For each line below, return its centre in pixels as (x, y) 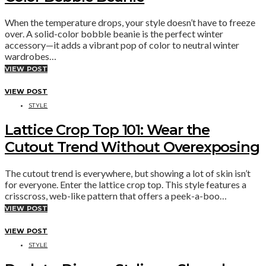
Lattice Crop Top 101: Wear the (107, 130)
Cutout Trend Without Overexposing (132, 147)
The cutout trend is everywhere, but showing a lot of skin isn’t (128, 173)
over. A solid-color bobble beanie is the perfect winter (114, 34)
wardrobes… (31, 56)
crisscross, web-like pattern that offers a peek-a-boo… (116, 196)
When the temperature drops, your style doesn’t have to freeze (130, 23)
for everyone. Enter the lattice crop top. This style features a (126, 185)
